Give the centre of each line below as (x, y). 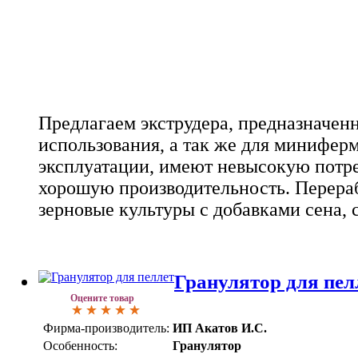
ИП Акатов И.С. (220, 328)
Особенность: (80, 345)
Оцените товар (102, 298)
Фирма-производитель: (106, 328)
